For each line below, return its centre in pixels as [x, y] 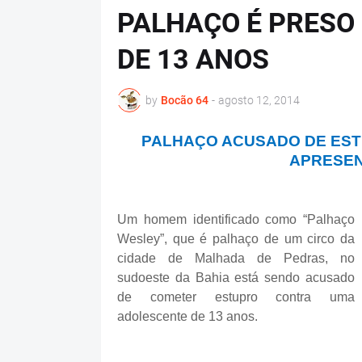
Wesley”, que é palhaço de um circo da [236, 239]
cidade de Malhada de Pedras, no [236, 258]
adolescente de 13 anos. [187, 316]
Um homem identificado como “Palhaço [236, 219]
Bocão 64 [185, 100]
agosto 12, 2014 [259, 100]
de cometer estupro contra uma [236, 297]
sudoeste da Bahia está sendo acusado [236, 278]
